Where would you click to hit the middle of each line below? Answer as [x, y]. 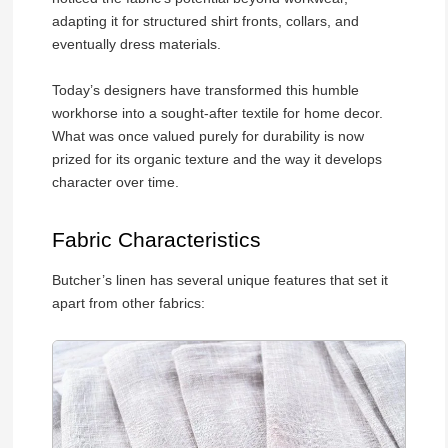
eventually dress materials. [136, 44]
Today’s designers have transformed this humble [205, 89]
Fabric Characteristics [156, 240]
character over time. [115, 181]
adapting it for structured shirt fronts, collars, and [205, 21]
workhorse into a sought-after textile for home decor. [217, 112]
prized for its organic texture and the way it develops [216, 158]
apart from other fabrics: [128, 302]
